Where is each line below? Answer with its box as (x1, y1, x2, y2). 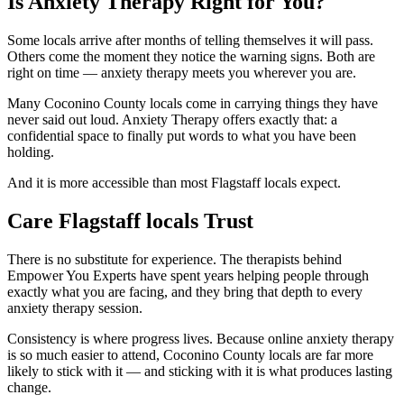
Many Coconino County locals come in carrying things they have (7, 96, 378, 112)
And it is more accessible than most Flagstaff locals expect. (7, 175, 341, 191)
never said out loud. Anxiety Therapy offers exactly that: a (7, 112, 337, 128)
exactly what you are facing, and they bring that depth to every (7, 284, 363, 300)
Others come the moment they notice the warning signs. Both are (7, 49, 375, 65)
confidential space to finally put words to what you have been (7, 128, 356, 144)
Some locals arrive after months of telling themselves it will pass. (7, 32, 373, 49)
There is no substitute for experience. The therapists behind (7, 252, 342, 268)
